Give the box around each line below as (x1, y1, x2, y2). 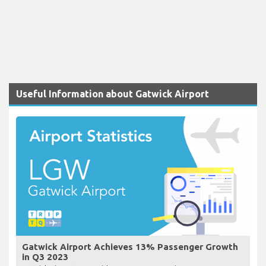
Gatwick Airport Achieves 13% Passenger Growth (22, 242, 238, 252)
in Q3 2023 (22, 252, 68, 262)
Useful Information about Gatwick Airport (16, 88, 209, 100)
